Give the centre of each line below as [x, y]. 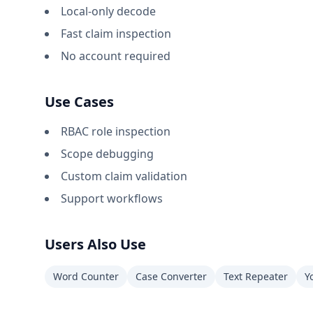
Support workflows [112, 198]
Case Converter [171, 276]
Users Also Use [95, 244]
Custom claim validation [124, 176]
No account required [116, 56]
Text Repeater [256, 276]
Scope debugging [107, 154]
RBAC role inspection [116, 131]
